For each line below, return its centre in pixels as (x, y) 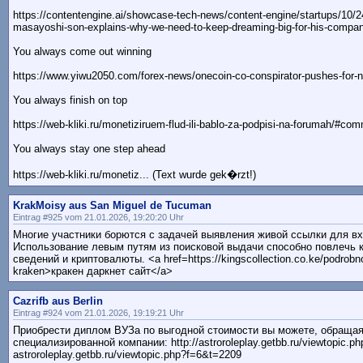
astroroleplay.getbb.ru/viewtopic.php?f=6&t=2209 (127, 355)
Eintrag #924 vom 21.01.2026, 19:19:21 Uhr (98, 313)
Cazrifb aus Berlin (58, 301)
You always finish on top (70, 100)
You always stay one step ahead (89, 149)
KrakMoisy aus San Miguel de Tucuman (112, 206)
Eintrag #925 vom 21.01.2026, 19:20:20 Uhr (98, 218)
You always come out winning (82, 52)
